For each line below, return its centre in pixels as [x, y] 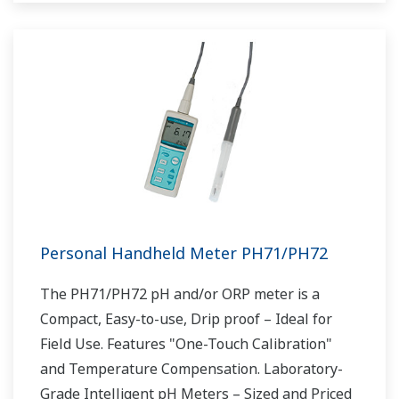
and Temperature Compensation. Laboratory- [191, 369]
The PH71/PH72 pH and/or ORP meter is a [180, 294]
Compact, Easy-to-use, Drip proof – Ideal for [186, 319]
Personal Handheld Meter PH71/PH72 [184, 253]
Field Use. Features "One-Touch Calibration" [186, 344]
